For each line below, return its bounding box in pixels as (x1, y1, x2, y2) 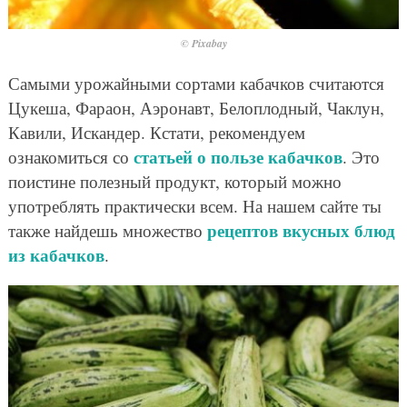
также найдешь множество (7, 219, 207, 243)
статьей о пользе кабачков (133, 144, 342, 170)
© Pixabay (180, 35, 227, 52)
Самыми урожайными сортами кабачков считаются (7, 72, 384, 95)
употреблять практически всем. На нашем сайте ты (7, 194, 382, 218)
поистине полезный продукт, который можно (7, 170, 342, 194)
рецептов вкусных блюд (206, 218, 395, 243)
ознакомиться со (7, 145, 134, 169)
